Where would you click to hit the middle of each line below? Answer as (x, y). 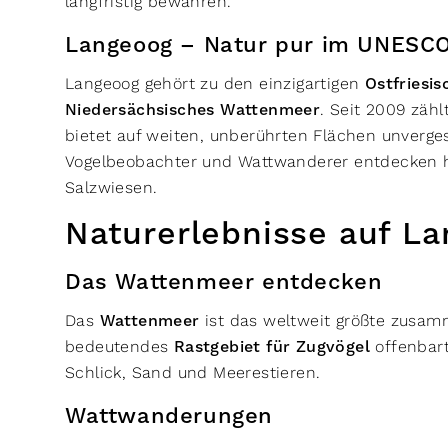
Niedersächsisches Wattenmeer (193, 110)
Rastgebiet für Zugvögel (272, 347)
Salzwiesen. (114, 187)
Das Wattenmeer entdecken (227, 282)
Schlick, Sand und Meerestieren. (195, 372)
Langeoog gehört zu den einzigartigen (215, 83)
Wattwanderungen (173, 416)
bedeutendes (119, 346)
